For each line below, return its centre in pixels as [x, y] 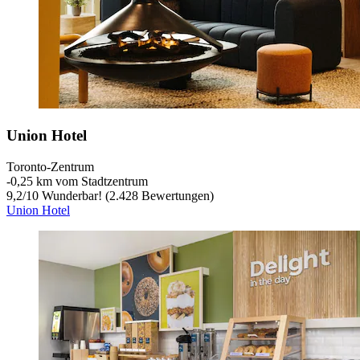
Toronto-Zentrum [50, 166]
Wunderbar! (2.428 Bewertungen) [126, 195]
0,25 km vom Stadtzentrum [79, 181]
